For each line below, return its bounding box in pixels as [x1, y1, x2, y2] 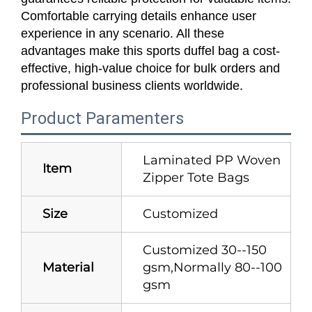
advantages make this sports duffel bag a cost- [21, 43, 280, 58]
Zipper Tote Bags [143, 169, 249, 185]
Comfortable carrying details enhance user [21, 8, 256, 23]
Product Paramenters [21, 108, 184, 128]
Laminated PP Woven [143, 152, 281, 168]
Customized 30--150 [143, 242, 267, 258]
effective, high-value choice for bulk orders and [21, 61, 280, 75]
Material [42, 259, 94, 275]
